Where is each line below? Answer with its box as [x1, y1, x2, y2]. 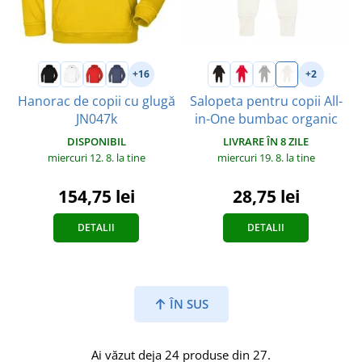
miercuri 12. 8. [47, 149, 116, 165]
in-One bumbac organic [194, 109, 338, 128]
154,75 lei [57, 184, 135, 208]
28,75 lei [232, 184, 300, 208]
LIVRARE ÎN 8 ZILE [223, 133, 309, 149]
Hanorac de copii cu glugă [17, 91, 175, 110]
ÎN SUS [166, 296, 208, 313]
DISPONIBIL [66, 133, 126, 149]
